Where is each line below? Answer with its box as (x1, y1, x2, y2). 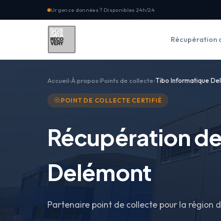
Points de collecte (100, 76, 153, 84)
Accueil (47, 76, 69, 84)
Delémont (47, 157, 151, 186)
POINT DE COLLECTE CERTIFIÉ (60, 96, 162, 104)
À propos (71, 76, 98, 84)
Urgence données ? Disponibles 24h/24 (51, 6, 154, 13)
